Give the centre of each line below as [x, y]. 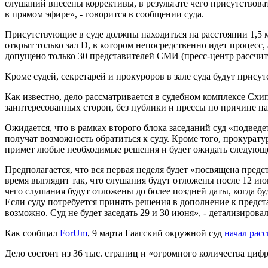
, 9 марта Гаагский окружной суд [156, 233]
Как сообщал [32, 233]
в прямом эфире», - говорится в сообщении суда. [104, 14]
